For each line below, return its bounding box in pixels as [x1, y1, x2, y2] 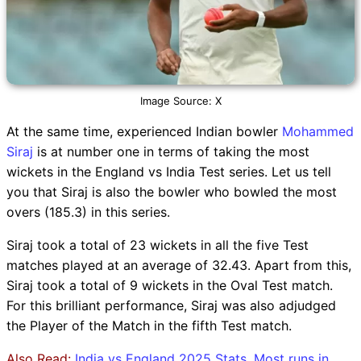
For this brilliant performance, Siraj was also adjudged [6, 297, 336, 313]
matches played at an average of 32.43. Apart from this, [6, 256, 351, 273]
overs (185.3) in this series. [6, 203, 170, 220]
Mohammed [282, 122, 354, 139]
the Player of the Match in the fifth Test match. [6, 317, 292, 334]
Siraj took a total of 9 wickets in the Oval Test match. [6, 276, 333, 293]
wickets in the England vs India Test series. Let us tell [6, 163, 331, 180]
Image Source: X [139, 93, 222, 107]
